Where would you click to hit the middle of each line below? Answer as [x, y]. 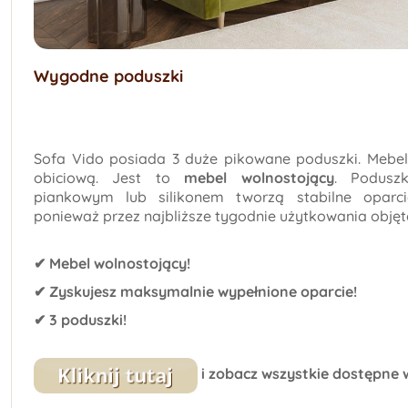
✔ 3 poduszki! [80, 320]
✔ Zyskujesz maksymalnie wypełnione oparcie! [195, 292]
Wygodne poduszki [108, 76]
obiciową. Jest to [109, 178]
